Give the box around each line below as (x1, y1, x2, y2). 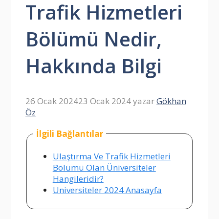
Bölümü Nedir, (25, 25, 162, 53)
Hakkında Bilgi (25, 52, 162, 80)
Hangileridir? (52, 173, 104, 184)
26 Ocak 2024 (25, 95, 78, 107)
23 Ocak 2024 (78, 95, 131, 107)
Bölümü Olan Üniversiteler (52, 161, 156, 173)
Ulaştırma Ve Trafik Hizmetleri (52, 150, 171, 162)
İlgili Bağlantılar (34, 128, 105, 139)
